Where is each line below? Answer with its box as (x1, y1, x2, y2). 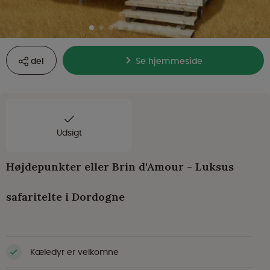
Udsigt (56, 127, 82, 139)
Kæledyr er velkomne (30, 245, 119, 258)
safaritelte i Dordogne (6, 190, 125, 204)
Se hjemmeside (135, 55, 202, 67)
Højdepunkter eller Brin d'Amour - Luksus (6, 160, 234, 174)
